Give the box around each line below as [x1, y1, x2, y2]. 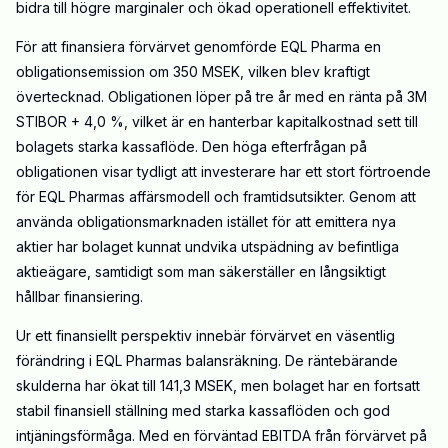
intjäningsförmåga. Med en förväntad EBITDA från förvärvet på [16, 427, 427, 445]
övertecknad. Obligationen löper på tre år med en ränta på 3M [16, 88, 427, 106]
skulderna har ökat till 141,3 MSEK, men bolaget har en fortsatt [16, 377, 420, 395]
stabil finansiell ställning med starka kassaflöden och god [16, 402, 390, 420]
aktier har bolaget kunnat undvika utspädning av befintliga [16, 238, 399, 256]
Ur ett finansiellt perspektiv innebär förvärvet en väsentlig [16, 327, 395, 345]
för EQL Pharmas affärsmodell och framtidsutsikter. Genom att [16, 188, 416, 206]
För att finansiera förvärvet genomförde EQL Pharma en [16, 38, 381, 56]
